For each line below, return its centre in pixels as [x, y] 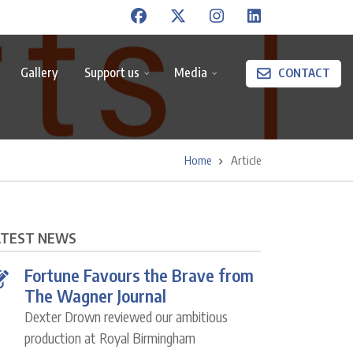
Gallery [39, 72]
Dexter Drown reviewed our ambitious [126, 317]
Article [246, 160]
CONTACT [304, 72]
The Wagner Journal [95, 296]
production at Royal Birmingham [110, 338]
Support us [112, 72]
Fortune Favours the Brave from [139, 275]
